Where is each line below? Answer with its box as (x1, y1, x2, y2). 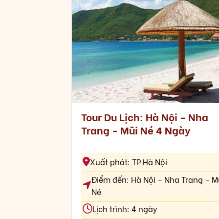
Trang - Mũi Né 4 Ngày (81, 122, 190, 138)
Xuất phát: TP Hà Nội (89, 156, 167, 168)
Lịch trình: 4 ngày (92, 203, 157, 215)
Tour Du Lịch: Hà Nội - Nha (81, 109, 208, 125)
